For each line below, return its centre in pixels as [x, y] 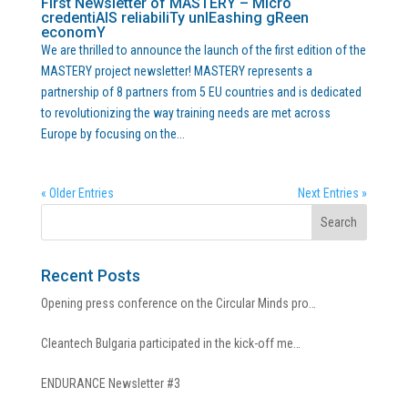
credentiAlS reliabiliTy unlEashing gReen [174, 18]
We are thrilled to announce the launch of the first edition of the [203, 50]
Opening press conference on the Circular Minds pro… [178, 303]
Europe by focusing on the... [112, 134]
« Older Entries [77, 193]
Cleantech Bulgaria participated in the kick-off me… [170, 343]
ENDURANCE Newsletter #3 [110, 383]
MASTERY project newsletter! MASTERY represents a [176, 71]
